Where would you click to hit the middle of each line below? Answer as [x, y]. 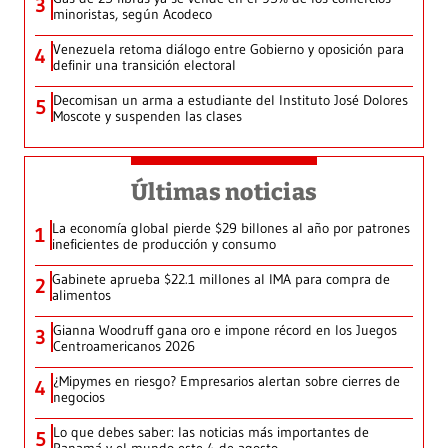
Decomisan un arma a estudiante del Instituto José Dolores [230, 99]
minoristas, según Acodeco [132, 13]
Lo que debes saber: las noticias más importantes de [211, 431]
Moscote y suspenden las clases [147, 115]
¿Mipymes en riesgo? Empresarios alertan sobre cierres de [226, 380]
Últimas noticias [224, 191]
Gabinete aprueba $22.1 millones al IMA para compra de [221, 278]
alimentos [81, 294]
